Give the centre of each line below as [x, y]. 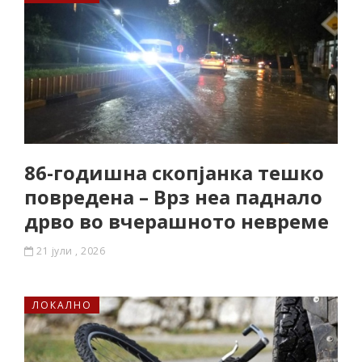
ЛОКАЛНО [62, 305]
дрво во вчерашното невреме [177, 221]
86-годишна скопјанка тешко [174, 173]
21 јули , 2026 [71, 251]
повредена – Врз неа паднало [173, 197]
